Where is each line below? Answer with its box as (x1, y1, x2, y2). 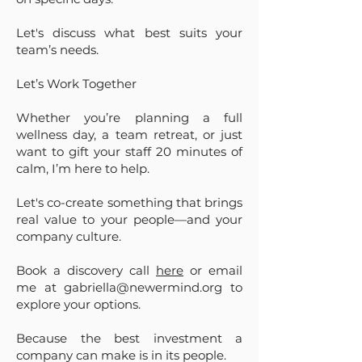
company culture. (16, 229, 121, 244)
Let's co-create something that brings (16, 195, 242, 210)
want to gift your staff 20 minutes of (16, 144, 242, 159)
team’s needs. (16, 42, 99, 57)
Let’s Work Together (16, 76, 137, 91)
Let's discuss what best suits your (16, 25, 242, 40)
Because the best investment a (16, 330, 242, 346)
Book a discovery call (16, 263, 156, 278)
